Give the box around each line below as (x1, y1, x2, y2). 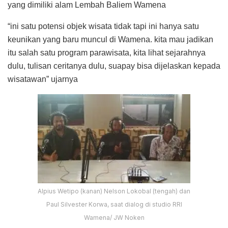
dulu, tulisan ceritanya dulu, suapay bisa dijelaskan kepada (8, 62, 220, 71)
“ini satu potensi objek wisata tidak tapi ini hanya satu (8, 22, 199, 31)
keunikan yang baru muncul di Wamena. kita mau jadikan (8, 35, 213, 44)
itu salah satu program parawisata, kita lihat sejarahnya (8, 48, 206, 58)
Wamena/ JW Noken (83, 214, 145, 222)
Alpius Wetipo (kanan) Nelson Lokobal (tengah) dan (38, 187, 190, 195)
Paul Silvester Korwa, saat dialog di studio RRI (46, 201, 182, 209)
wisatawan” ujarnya (8, 75, 78, 84)
